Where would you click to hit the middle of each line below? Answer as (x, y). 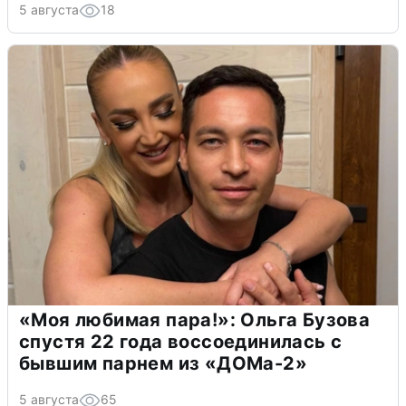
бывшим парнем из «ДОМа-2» (163, 363)
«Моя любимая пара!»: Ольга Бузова (195, 319)
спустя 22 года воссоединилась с (181, 341)
